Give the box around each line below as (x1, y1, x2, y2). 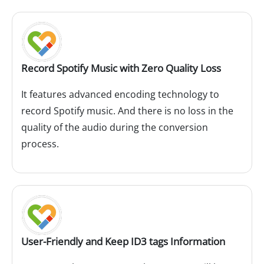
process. (21, 137, 59, 151)
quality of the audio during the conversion (21, 121, 208, 134)
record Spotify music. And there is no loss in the (21, 104, 233, 118)
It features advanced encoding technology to (21, 88, 219, 101)
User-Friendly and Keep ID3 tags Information (21, 235, 225, 249)
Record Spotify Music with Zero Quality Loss (21, 61, 221, 75)
